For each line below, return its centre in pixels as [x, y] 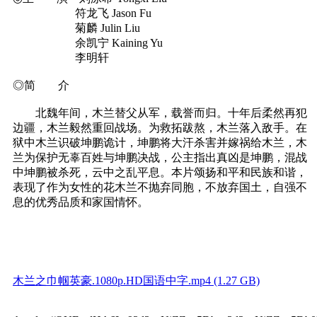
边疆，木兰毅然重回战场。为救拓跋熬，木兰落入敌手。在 [160, 127]
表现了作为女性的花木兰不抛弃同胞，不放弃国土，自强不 [160, 187]
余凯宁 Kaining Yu [88, 42]
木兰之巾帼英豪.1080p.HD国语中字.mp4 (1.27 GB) [136, 280]
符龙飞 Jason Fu [82, 13]
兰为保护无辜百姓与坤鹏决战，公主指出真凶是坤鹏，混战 [160, 157]
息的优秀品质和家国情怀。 [81, 202]
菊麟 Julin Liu [76, 28]
